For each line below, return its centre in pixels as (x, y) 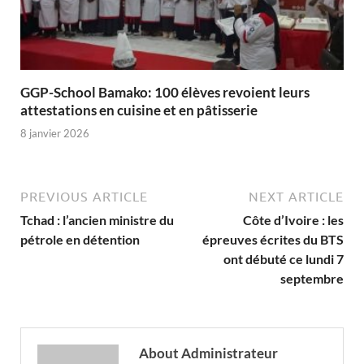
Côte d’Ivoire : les (293, 220)
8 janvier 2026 (55, 134)
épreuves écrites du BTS (273, 240)
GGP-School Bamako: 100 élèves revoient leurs (165, 92)
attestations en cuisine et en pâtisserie (139, 110)
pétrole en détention (80, 240)
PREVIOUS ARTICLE (84, 197)
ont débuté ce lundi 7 (284, 259)
